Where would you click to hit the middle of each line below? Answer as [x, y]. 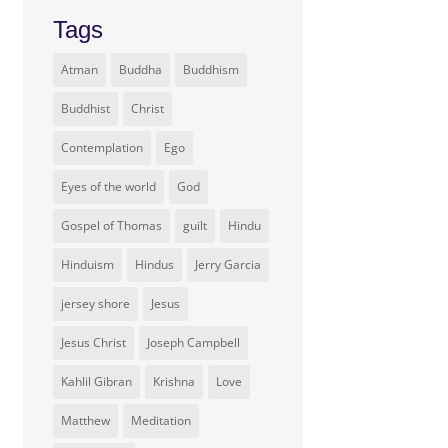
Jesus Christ [94, 342]
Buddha [141, 69]
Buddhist [86, 108]
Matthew [86, 420]
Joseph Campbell [194, 342]
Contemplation [102, 147]
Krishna [174, 381]
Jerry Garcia [228, 264]
